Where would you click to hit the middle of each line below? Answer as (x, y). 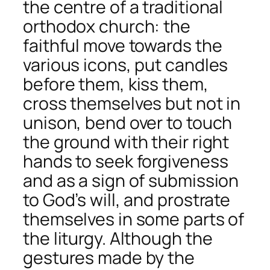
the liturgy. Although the (118, 238)
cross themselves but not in (132, 103)
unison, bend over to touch (128, 123)
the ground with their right (126, 142)
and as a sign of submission (131, 181)
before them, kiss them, (116, 84)
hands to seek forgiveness (126, 161)
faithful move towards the (123, 46)
